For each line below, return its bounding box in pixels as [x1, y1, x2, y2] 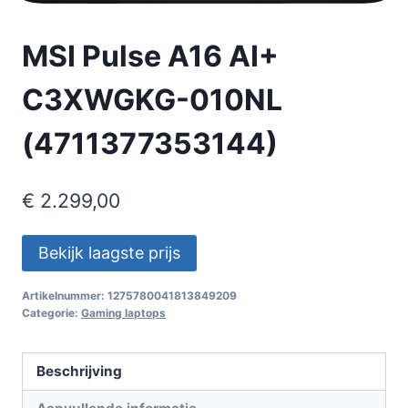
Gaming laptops [81, 306, 166, 321]
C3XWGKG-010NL [22, 81, 282, 117]
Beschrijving [36, 362, 123, 381]
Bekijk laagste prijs [38, 243, 180, 263]
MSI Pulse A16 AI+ [22, 37, 279, 74]
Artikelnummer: [22, 289, 107, 303]
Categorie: [22, 306, 81, 321]
